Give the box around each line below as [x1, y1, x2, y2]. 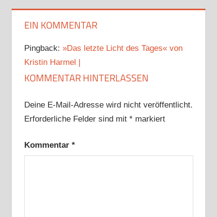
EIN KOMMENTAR [24, 17, 97, 33]
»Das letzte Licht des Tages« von [62, 44, 183, 53]
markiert [132, 114, 165, 124]
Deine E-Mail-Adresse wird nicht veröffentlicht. [24, 100, 193, 109]
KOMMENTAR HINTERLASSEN [24, 70, 149, 86]
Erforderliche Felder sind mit [24, 114, 129, 124]
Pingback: [24, 44, 62, 53]
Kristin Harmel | [24, 58, 80, 67]
